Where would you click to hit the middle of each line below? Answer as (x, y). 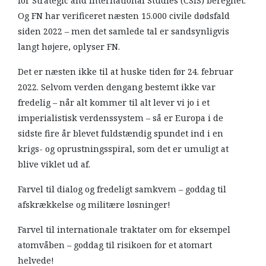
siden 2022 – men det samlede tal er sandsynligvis (123, 31)
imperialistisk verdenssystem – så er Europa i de (121, 118)
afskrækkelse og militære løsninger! (95, 205)
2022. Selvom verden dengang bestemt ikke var (117, 87)
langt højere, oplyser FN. (69, 47)
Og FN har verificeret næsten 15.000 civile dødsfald (124, 16)
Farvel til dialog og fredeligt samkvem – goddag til (122, 189)
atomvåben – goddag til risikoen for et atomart (115, 245)
